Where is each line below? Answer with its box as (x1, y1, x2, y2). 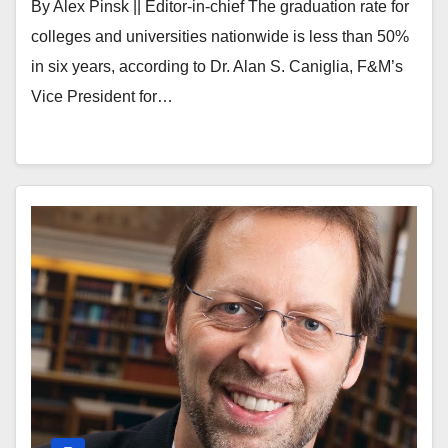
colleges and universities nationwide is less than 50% (31, 28, 409, 45)
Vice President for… (31, 88, 173, 105)
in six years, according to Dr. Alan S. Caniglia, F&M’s (31, 58, 403, 75)
